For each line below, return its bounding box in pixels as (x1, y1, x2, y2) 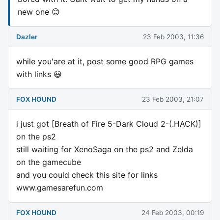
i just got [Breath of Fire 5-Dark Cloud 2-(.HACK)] (16, 119, 201, 129)
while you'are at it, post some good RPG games (16, 56, 193, 67)
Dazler (16, 32, 37, 41)
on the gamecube (16, 157, 81, 167)
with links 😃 (16, 69, 62, 80)
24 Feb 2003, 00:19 (141, 208, 204, 217)
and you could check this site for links (16, 170, 158, 180)
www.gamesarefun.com (16, 183, 103, 193)
